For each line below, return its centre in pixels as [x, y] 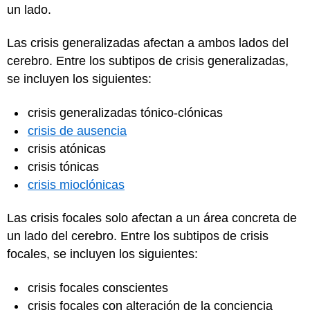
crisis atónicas [67, 148]
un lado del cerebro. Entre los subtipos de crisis [138, 236]
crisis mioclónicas [76, 184]
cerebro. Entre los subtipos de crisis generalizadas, [148, 61]
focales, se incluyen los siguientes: [102, 254]
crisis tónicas [63, 166]
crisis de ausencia [77, 130]
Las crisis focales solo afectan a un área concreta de [152, 218]
